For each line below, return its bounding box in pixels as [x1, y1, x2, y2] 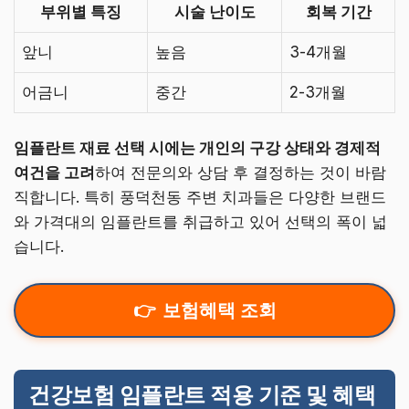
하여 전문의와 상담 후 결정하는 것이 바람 [95, 163, 386, 183]
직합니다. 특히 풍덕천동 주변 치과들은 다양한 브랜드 [14, 188, 386, 207]
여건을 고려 [14, 163, 95, 183]
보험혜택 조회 [162, 299, 277, 321]
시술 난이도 [173, 2, 256, 21]
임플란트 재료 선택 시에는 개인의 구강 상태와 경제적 [14, 139, 381, 158]
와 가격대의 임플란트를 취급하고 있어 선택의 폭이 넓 [14, 213, 387, 232]
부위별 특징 [40, 2, 121, 21]
